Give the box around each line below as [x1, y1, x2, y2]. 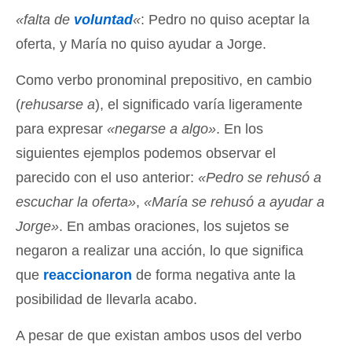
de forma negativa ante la [132, 267, 295, 284]
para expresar [16, 121, 107, 137]
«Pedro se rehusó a [198, 170, 321, 186]
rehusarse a [20, 97, 95, 113]
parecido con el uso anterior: [16, 170, 198, 186]
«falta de [16, 12, 74, 28]
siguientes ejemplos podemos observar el [16, 145, 276, 162]
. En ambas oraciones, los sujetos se [59, 218, 289, 235]
